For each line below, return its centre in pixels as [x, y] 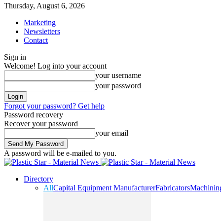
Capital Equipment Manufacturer [104, 188]
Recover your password [41, 124]
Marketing [40, 22]
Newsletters [42, 31]
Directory [38, 179]
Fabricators [173, 188]
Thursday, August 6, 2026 [44, 6]
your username [118, 75]
